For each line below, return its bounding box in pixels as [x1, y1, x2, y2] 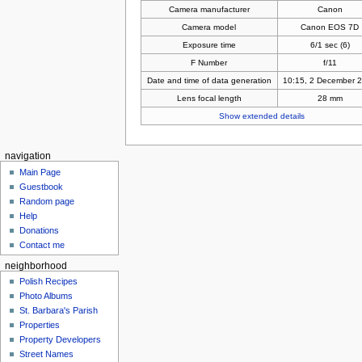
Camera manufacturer [168, 4, 250, 14]
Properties [19, 320, 61, 330]
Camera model [182, 22, 237, 32]
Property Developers [19, 335, 102, 345]
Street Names [19, 349, 74, 360]
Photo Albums [19, 291, 74, 301]
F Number [191, 57, 228, 67]
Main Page [19, 166, 61, 177]
